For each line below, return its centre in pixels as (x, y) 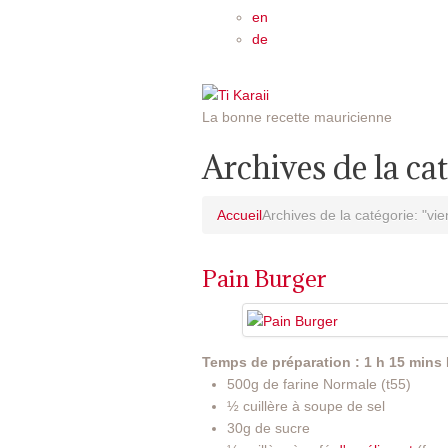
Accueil (239, 215)
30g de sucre (268, 427)
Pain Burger (264, 278)
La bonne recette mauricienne (297, 117)
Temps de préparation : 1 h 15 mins (322, 361)
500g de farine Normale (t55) (319, 383)
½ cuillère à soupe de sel (306, 405)
